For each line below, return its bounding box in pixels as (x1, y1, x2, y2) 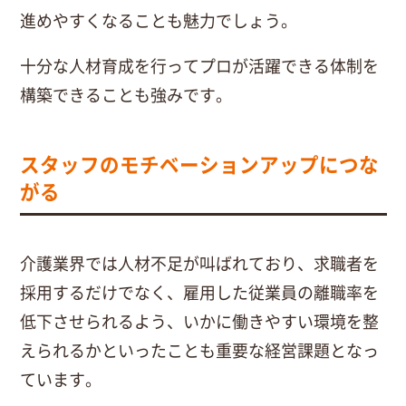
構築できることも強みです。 (19, 82, 232, 107)
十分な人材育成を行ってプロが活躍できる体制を (19, 53, 379, 78)
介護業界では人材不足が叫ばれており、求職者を (19, 250, 379, 275)
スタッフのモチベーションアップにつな (19, 149, 379, 178)
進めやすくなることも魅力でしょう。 (19, 8, 297, 33)
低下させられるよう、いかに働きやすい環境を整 (19, 308, 379, 333)
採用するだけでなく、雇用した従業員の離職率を (19, 279, 379, 304)
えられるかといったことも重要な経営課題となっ (19, 337, 379, 362)
